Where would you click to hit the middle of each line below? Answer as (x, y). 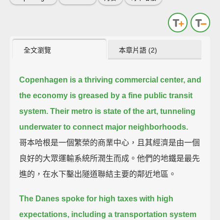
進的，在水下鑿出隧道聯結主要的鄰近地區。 (98, 174)
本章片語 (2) (138, 50)
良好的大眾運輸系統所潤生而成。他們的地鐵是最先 (110, 158)
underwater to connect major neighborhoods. (104, 127)
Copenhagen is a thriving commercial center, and (110, 80)
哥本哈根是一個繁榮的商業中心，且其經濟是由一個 (110, 142)
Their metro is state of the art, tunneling (123, 111)
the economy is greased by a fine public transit (106, 95)
